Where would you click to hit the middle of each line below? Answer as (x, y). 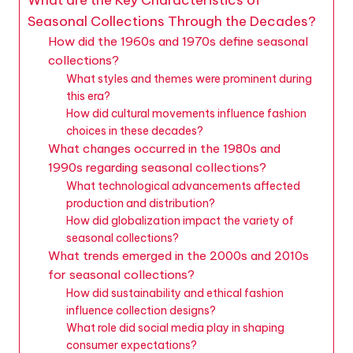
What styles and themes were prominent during (189, 78)
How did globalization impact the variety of (180, 220)
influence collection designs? (141, 310)
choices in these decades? (134, 130)
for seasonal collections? (121, 274)
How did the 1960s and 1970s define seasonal (178, 41)
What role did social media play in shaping (175, 327)
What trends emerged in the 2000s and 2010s (178, 255)
